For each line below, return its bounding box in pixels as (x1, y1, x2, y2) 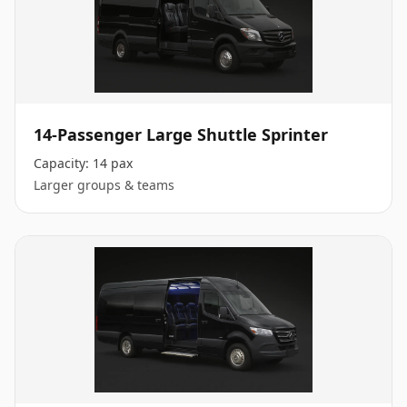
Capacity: (34, 154, 93, 172)
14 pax (93, 154, 133, 172)
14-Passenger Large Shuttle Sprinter (34, 124, 328, 145)
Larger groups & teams (34, 176, 174, 194)
